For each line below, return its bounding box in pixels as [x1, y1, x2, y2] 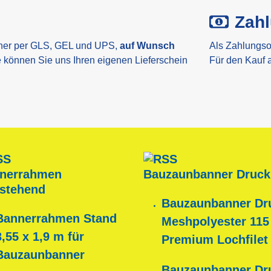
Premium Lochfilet [161, 233, 268, 247]
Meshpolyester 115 [161, 215, 269, 229]
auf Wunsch [120, 41, 175, 51]
